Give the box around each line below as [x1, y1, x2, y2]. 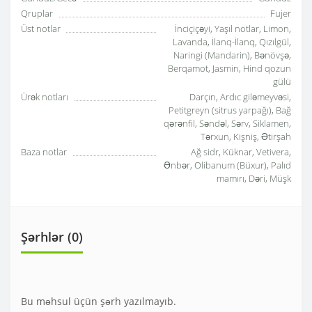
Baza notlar [21, 146, 67, 159]
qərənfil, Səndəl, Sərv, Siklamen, [164, 117, 291, 130]
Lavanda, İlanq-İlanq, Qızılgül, [173, 36, 291, 49]
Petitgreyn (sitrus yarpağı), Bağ [169, 104, 291, 117]
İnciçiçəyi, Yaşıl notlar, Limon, [175, 22, 291, 36]
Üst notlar [21, 22, 61, 36]
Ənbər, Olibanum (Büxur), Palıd [164, 159, 291, 172]
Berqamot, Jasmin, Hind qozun [168, 62, 291, 75]
